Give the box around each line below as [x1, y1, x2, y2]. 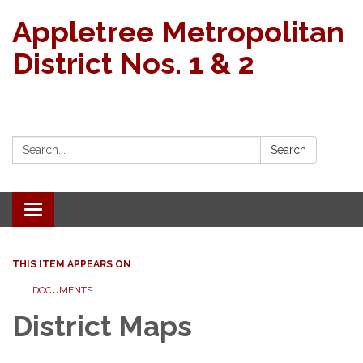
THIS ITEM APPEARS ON [12, 258, 131, 270]
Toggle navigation [32, 203, 140, 219]
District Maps [12, 310, 192, 343]
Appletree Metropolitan [12, 15, 344, 49]
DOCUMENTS [32, 284, 92, 296]
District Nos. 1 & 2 [12, 46, 254, 80]
